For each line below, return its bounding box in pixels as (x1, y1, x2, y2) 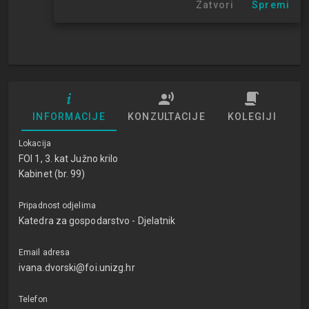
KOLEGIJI (227, 111, 277, 122)
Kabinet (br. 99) (19, 168, 86, 179)
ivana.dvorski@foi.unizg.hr (19, 262, 135, 273)
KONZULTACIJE (127, 111, 206, 122)
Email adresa (19, 248, 70, 257)
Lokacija (19, 139, 51, 148)
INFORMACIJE (32, 111, 106, 122)
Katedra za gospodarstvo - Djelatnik (19, 215, 176, 226)
